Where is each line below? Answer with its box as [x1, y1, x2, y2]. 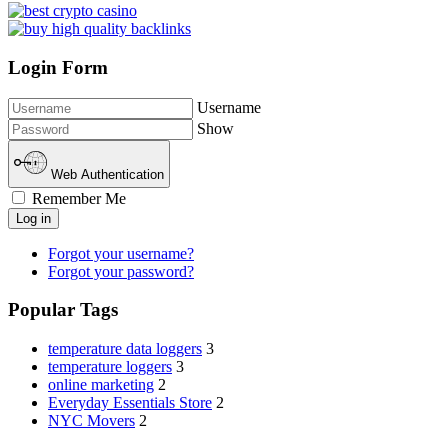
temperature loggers [48, 358, 172, 375]
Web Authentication [51, 166, 165, 182]
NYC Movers [48, 412, 135, 429]
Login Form [8, 56, 108, 78]
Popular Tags [8, 299, 118, 321]
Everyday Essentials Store [48, 394, 212, 411]
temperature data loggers [48, 340, 202, 357]
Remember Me [28, 189, 126, 207]
